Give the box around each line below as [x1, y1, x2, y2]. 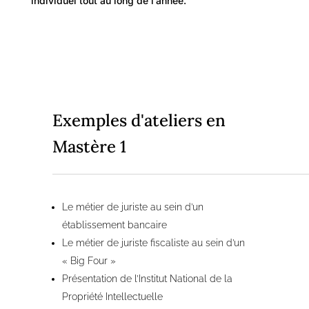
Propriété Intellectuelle [62, 290, 163, 302]
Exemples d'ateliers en [52, 109, 226, 131]
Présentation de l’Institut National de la [62, 272, 233, 284]
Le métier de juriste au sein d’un [62, 201, 204, 212]
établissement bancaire [62, 219, 168, 230]
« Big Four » [62, 255, 117, 266]
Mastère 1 [52, 135, 127, 157]
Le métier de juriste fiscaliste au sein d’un [62, 237, 246, 248]
